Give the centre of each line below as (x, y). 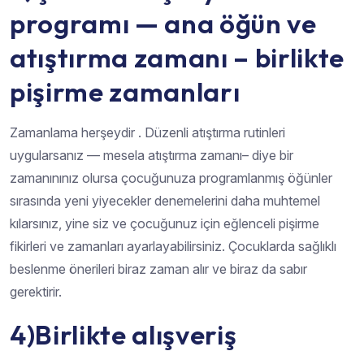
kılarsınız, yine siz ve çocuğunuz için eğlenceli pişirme (165, 224)
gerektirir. (36, 292)
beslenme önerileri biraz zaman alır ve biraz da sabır (158, 269)
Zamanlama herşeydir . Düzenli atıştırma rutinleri (147, 133)
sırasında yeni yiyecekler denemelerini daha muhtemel (165, 201)
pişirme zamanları (125, 92)
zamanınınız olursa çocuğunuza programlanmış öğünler (171, 178)
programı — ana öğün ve (163, 24)
